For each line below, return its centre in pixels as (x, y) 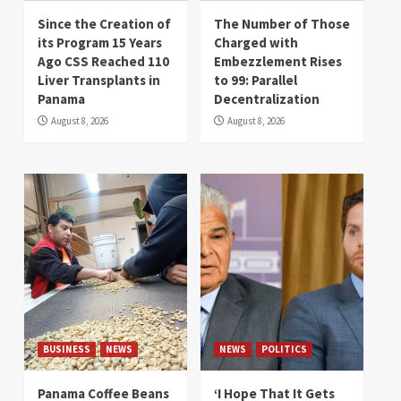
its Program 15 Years (100, 42)
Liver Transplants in (99, 80)
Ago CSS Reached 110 (103, 61)
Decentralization (267, 98)
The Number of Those (282, 23)
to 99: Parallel (256, 80)
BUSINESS (67, 349)
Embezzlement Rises (278, 61)
